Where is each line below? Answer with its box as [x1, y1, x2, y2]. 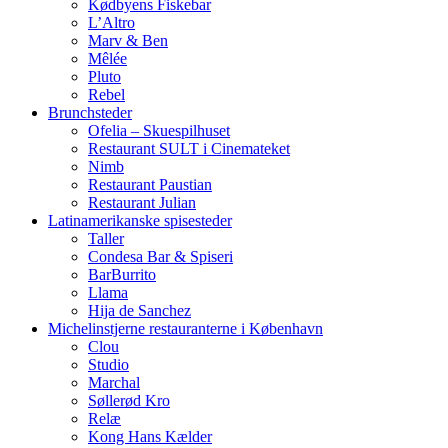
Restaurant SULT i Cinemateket [88, 140, 290, 158]
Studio [88, 356, 129, 374]
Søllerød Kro [88, 392, 170, 410]
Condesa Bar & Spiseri [88, 248, 233, 266]
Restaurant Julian [88, 194, 196, 212]
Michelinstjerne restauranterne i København [48, 320, 323, 338]
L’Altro [88, 14, 135, 32]
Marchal [88, 374, 140, 392]
